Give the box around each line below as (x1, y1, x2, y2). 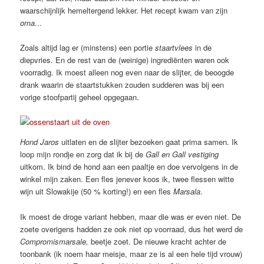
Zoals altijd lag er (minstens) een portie (20, 42, 156, 54)
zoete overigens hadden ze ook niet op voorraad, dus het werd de (20, 223, 243, 235)
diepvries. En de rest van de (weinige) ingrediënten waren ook (20, 54, 230, 66)
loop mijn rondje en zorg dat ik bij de (20, 148, 146, 160)
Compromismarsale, (20, 235, 89, 247)
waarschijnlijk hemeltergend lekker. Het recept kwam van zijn (20, 5, 228, 16)
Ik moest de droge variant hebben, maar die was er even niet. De (20, 210, 242, 222)
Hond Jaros (20, 136, 60, 148)
